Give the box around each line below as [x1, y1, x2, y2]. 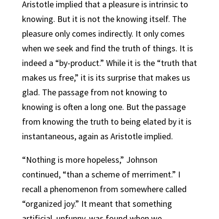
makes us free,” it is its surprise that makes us [22, 72, 190, 83]
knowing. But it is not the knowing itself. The [22, 13, 186, 24]
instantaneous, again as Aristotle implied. [22, 131, 173, 142]
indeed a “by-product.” [22, 57, 106, 68]
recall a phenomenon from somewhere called [22, 183, 187, 195]
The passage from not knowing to [40, 87, 167, 98]
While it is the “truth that [106, 57, 197, 68]
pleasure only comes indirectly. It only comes [22, 28, 185, 39]
